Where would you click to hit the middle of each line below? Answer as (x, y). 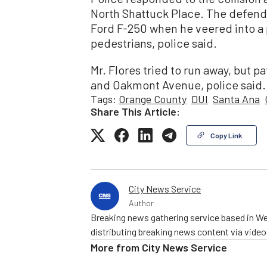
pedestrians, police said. (154, 43)
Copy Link (226, 136)
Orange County (153, 99)
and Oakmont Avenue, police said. (178, 85)
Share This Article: (135, 112)
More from (116, 248)
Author (141, 203)
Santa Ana (236, 99)
